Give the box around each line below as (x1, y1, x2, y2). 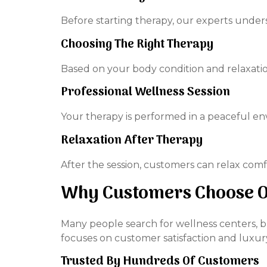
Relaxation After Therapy (61, 131, 203, 150)
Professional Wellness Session (61, 83, 230, 103)
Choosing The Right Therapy (61, 35, 213, 54)
